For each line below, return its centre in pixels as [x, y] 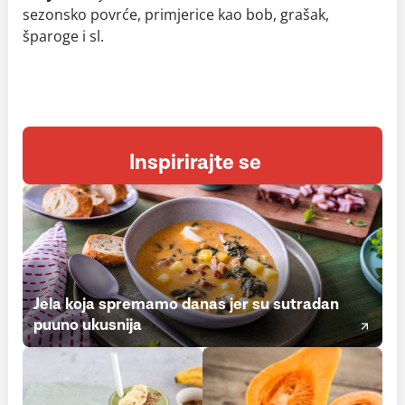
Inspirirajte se [195, 163]
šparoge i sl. [63, 36]
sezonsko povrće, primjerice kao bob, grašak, [176, 14]
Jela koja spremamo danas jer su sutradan [186, 305]
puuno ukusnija [88, 325]
